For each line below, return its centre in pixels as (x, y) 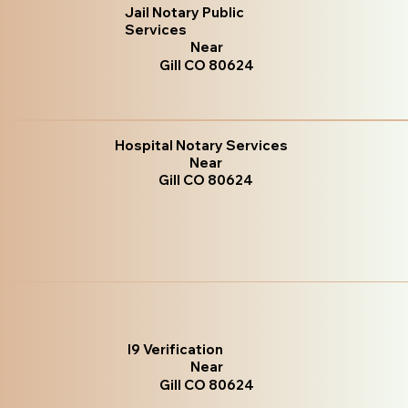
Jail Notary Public (185, 12)
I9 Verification (176, 349)
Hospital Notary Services (202, 146)
